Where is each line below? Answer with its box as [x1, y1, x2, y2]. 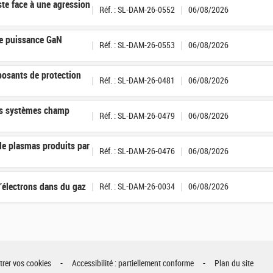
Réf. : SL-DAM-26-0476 [99, 146, 175, 157]
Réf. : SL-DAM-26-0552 [99, 4, 175, 15]
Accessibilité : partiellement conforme [72, 258, 194, 269]
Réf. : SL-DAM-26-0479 [99, 110, 175, 121]
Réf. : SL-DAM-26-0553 [99, 40, 175, 51]
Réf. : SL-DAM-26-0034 [99, 181, 175, 192]
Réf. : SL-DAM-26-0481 [99, 75, 175, 86]
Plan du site [214, 258, 253, 269]
